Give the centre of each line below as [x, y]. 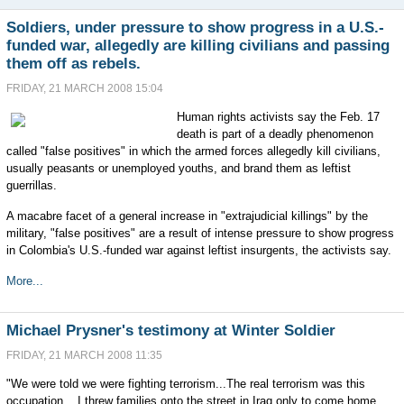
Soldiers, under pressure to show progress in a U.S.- [195, 28]
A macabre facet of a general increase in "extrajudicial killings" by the [187, 216]
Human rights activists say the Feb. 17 [278, 117]
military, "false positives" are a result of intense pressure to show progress [200, 233]
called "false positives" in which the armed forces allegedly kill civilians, [193, 151]
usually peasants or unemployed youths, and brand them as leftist [178, 168]
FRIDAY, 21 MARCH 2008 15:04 [84, 88]
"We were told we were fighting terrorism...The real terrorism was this [185, 384]
